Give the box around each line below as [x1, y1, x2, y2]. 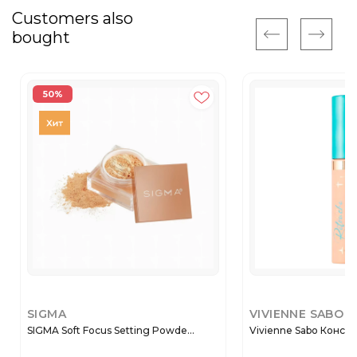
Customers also [12, 9, 133, 28]
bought [12, 28, 70, 47]
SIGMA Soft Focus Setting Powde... [27, 324, 194, 336]
